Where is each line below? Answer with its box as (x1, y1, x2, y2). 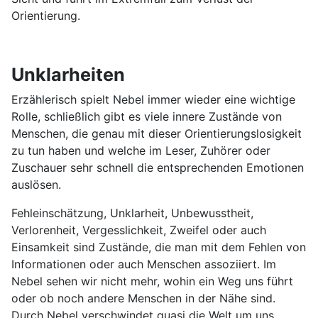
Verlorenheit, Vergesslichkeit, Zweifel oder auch (11, 222, 266, 237)
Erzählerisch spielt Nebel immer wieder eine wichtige (11, 92, 295, 106)
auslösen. (11, 177, 61, 192)
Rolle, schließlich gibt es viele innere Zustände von (11, 109, 282, 124)
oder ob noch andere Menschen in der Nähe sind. (11, 290, 275, 305)
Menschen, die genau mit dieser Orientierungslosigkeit (11, 126, 302, 141)
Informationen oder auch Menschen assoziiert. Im (11, 256, 276, 271)
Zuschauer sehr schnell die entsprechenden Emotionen (11, 160, 304, 175)
